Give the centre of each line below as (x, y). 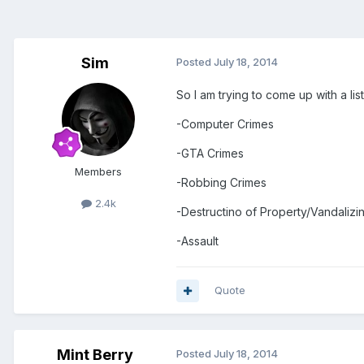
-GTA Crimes (210, 154)
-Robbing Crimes (221, 183)
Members (98, 172)
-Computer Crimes (225, 124)
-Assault (197, 241)
